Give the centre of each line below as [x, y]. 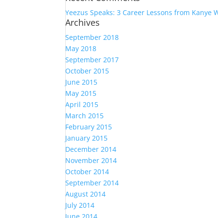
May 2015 [81, 93]
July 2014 [80, 205]
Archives [83, 22]
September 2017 [92, 60]
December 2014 [91, 149]
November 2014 [91, 160]
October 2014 [87, 172]
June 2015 [82, 82]
